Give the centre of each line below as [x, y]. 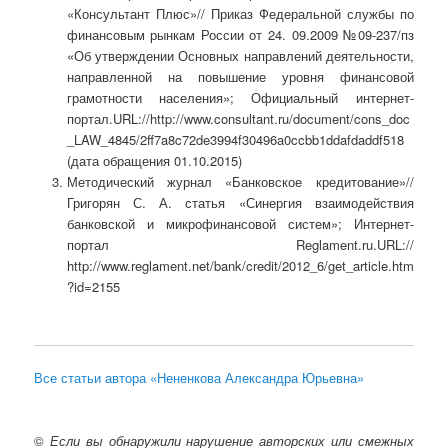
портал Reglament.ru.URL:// [240, 244]
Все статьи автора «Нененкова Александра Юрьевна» [199, 378]
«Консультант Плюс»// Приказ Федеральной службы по [240, 13]
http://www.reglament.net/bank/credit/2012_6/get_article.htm [240, 265]
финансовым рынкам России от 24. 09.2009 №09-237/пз [240, 34]
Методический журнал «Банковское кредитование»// [240, 181]
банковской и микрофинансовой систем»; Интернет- [240, 223]
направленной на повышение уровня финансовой [240, 76]
